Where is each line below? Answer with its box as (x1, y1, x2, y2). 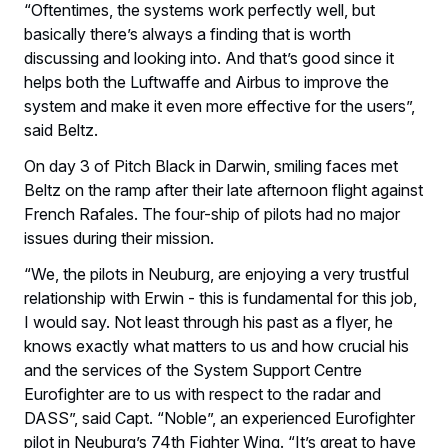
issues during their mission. (24, 227, 214, 248)
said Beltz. (24, 119, 98, 140)
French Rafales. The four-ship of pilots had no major (24, 203, 400, 224)
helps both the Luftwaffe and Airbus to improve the (24, 71, 389, 92)
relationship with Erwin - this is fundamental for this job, (24, 287, 417, 308)
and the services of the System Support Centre (24, 359, 362, 380)
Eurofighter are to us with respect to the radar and (24, 383, 381, 404)
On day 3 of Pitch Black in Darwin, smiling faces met (24, 155, 398, 176)
